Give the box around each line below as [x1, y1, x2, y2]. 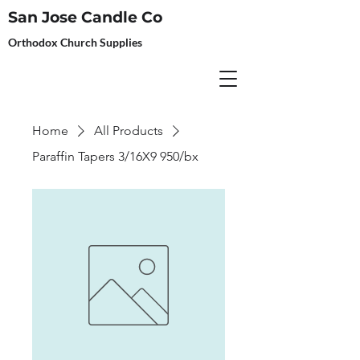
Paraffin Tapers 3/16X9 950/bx [32, 149, 198, 164]
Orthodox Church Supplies [8, 35, 142, 49]
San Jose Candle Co [8, 8, 162, 27]
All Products [94, 123, 163, 138]
